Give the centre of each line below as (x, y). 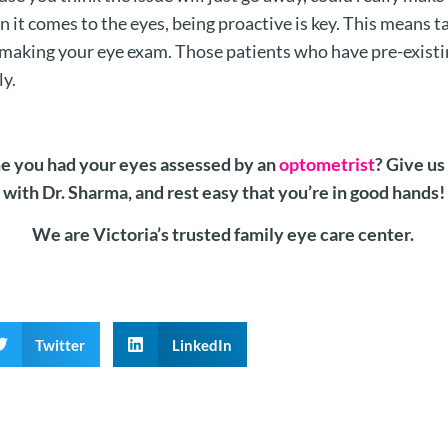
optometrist (327, 163)
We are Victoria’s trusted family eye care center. (224, 234)
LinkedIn (201, 344)
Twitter (60, 344)
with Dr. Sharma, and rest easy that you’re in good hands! (224, 191)
